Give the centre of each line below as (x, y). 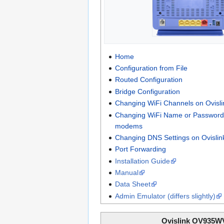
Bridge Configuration (147, 91)
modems (128, 126)
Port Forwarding (140, 149)
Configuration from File (151, 68)
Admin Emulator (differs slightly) (165, 196)
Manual (126, 173)
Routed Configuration (148, 80)
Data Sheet (132, 184)
